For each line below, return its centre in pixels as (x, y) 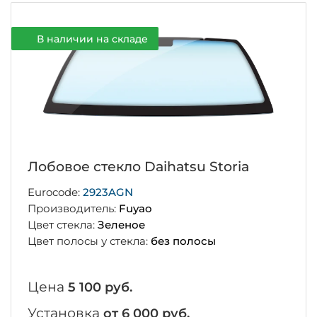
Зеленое (121, 224)
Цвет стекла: (62, 224)
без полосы (183, 241)
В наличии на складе (92, 39)
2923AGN (108, 192)
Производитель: (73, 209)
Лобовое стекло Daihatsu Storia (138, 167)
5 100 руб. (100, 287)
